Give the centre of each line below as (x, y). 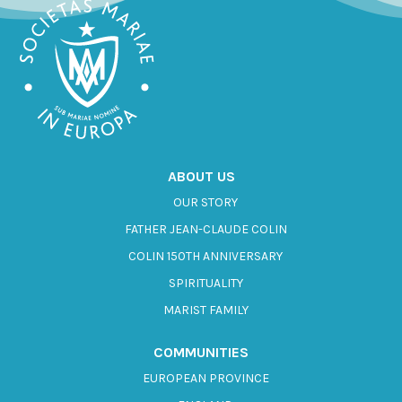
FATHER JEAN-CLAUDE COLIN (205, 229)
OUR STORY (205, 202)
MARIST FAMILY (205, 310)
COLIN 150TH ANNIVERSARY (205, 256)
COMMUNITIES (201, 352)
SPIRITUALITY (205, 283)
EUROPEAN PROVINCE (205, 378)
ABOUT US (201, 176)
